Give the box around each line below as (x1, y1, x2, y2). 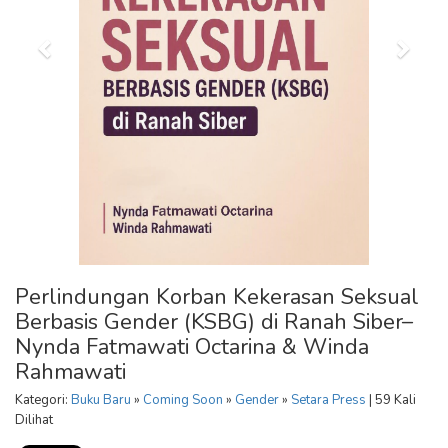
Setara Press (291, 391, 366, 409)
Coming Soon (143, 391, 223, 409)
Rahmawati (15, 357, 126, 387)
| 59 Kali (366, 391, 416, 409)
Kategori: (15, 391, 71, 409)
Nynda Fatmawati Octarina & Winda (15, 332, 369, 362)
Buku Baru (71, 391, 131, 409)
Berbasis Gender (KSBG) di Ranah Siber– (15, 307, 413, 337)
